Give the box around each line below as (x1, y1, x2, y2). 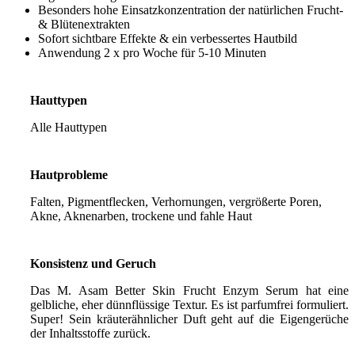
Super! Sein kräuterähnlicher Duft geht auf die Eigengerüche (30, 312, 349, 326)
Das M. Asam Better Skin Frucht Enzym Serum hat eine (30, 284, 349, 298)
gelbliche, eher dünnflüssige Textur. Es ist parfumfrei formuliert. (30, 298, 349, 312)
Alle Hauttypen (30, 120, 107, 135)
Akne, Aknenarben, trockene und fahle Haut (30, 209, 252, 223)
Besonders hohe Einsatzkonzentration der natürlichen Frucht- (38, 3, 343, 17)
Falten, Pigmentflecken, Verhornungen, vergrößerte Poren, (30, 195, 322, 209)
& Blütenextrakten (38, 17, 130, 32)
